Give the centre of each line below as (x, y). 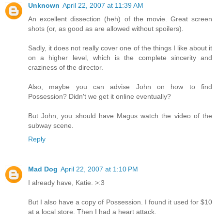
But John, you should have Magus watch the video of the (120, 116)
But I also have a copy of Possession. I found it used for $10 (120, 202)
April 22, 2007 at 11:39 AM (103, 6)
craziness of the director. (66, 68)
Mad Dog (43, 169)
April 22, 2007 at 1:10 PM (99, 169)
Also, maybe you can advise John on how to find (120, 87)
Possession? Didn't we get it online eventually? (100, 97)
